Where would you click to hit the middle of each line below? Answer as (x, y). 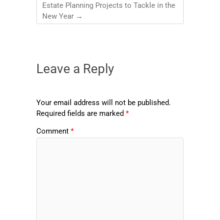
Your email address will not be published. (104, 103)
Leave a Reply (75, 69)
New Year (59, 16)
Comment (54, 131)
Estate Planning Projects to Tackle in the (109, 6)
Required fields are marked (81, 114)
